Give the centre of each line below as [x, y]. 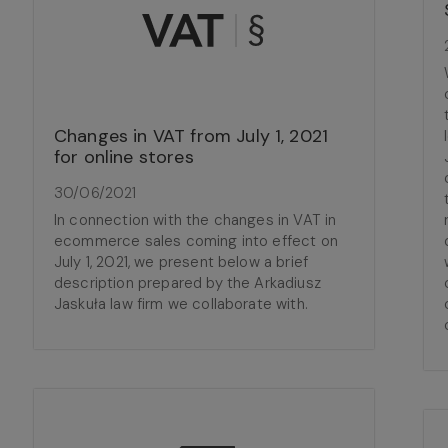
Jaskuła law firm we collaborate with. [181, 304]
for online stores [124, 157]
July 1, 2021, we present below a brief [181, 262]
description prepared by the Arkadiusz [187, 283]
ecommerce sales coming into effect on [196, 241]
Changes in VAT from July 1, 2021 [191, 136]
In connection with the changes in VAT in [195, 220]
